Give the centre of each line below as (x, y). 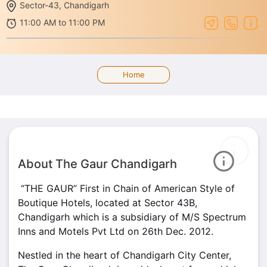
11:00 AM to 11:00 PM (63, 23)
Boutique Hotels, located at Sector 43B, (108, 203)
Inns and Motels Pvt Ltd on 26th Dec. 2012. (116, 232)
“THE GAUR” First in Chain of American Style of (126, 189)
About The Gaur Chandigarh (97, 164)
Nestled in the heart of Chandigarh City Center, (125, 255)
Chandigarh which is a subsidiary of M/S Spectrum (132, 217)
